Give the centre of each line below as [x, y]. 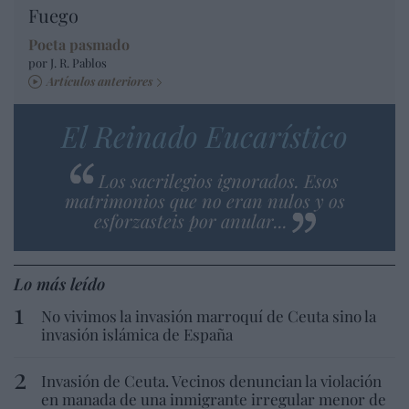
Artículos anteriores [100, 80]
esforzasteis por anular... [190, 220]
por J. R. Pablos [68, 62]
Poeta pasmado [79, 44]
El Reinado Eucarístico [204, 135]
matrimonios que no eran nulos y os [204, 200]
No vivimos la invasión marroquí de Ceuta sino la [209, 315]
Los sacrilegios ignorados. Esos [219, 180]
